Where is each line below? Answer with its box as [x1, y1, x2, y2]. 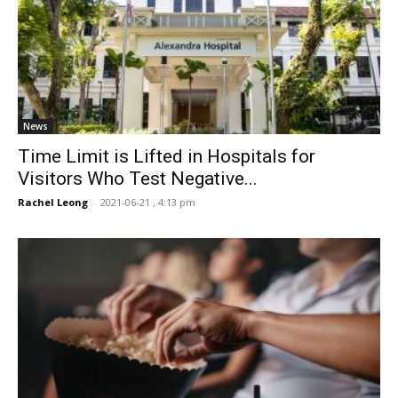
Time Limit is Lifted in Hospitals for [18, 146, 315, 168]
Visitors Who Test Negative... [18, 168, 258, 190]
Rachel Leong [18, 195, 88, 210]
